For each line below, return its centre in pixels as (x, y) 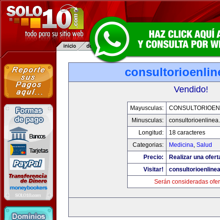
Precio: (153, 157)
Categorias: (148, 145)
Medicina (181, 145)
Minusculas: (147, 120)
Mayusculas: (147, 108)
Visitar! (153, 169)
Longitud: (151, 133)
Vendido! (191, 89)
